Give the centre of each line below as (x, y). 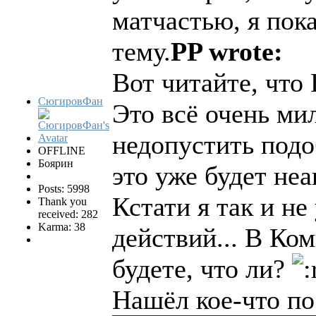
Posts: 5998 (64, 189)
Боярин (56, 164)
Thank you (62, 202)
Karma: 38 (62, 227)
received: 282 (68, 214)
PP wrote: (227, 52)
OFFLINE (62, 151)
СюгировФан (71, 102)
